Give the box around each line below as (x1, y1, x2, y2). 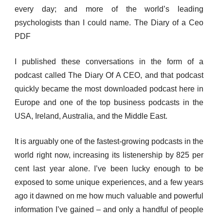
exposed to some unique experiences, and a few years (15, 178, 203, 186)
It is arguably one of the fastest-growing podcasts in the (15, 137, 203, 145)
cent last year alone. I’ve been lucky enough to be (15, 164, 203, 173)
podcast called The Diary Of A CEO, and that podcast (15, 71, 203, 79)
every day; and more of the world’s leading (15, 5, 203, 13)
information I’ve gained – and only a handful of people (15, 205, 203, 214)
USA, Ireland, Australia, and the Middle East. (15, 112, 167, 120)
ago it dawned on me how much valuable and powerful (15, 192, 203, 200)
